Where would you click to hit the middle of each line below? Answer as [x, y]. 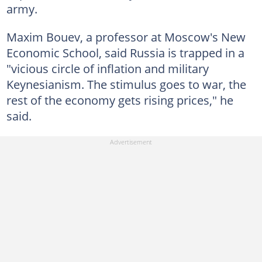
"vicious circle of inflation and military [107, 68]
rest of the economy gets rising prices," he [120, 100]
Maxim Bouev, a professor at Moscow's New [126, 37]
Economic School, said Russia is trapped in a [125, 52]
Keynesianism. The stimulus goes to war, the [126, 84]
